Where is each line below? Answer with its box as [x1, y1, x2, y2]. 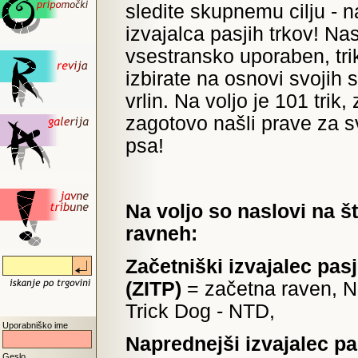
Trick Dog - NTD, [125, 300, 275, 322]
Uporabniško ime [2, 320, 68, 330]
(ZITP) [125, 278, 181, 300]
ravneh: [125, 223, 197, 245]
